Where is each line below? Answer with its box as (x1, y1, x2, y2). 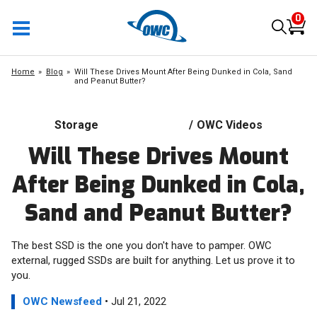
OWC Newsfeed (23, 295, 102, 308)
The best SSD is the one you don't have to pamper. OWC (11, 239, 272, 252)
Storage (54, 118, 99, 132)
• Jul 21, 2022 (102, 295, 166, 308)
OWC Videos (196, 118, 263, 132)
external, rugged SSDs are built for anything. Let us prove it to (11, 254, 295, 267)
